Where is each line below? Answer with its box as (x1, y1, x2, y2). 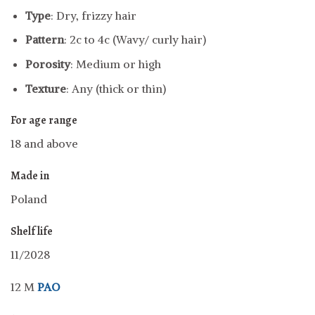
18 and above (11, 136, 78, 151)
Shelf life (11, 224, 53, 240)
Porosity (25, 57, 70, 72)
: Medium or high (70, 57, 161, 72)
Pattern (25, 32, 64, 47)
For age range (11, 112, 77, 129)
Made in (11, 168, 49, 184)
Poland (11, 192, 47, 207)
